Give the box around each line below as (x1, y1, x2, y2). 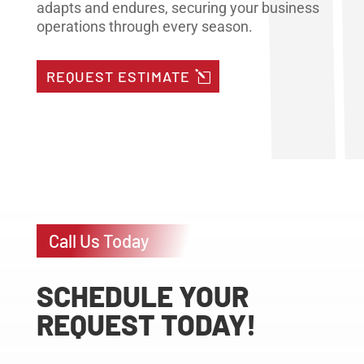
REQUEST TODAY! (36, 307, 256, 342)
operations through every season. (36, 17, 253, 35)
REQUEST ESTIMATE (46, 67, 191, 85)
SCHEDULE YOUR (36, 279, 249, 314)
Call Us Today (48, 230, 149, 252)
